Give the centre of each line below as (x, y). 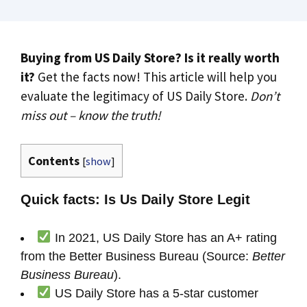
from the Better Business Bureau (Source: (136, 256)
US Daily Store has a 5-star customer (155, 293)
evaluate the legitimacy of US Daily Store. (135, 96)
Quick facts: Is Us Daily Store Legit (135, 200)
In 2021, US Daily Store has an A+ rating (164, 237)
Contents (54, 161)
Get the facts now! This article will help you (156, 76)
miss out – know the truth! (90, 115)
